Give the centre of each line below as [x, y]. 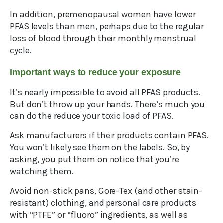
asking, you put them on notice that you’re [95, 160]
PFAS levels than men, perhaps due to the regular [107, 27]
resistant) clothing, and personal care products [103, 203]
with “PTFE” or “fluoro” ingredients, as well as [99, 215]
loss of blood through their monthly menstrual [103, 39]
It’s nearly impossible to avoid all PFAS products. [105, 92]
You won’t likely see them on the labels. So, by [100, 148]
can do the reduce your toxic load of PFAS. [92, 116]
